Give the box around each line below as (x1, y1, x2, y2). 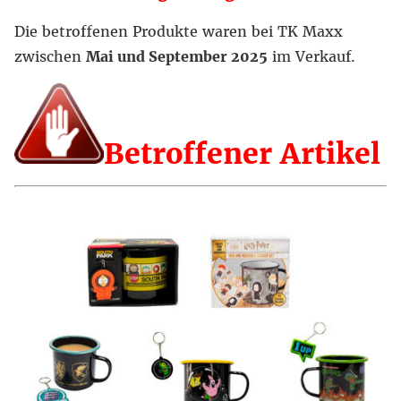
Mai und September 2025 (86, 47, 268, 65)
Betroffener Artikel (104, 136, 380, 172)
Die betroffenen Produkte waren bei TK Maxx (14, 22, 343, 40)
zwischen (14, 47, 86, 65)
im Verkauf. (268, 47, 355, 65)
